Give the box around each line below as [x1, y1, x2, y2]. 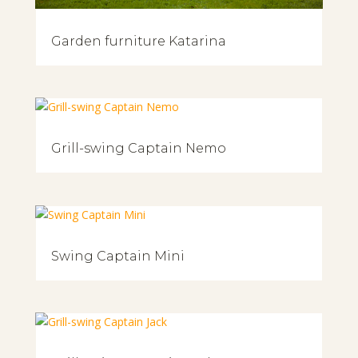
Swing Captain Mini [50, 248, 185, 264]
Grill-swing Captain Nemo [50, 141, 226, 157]
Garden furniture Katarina [50, 34, 226, 50]
